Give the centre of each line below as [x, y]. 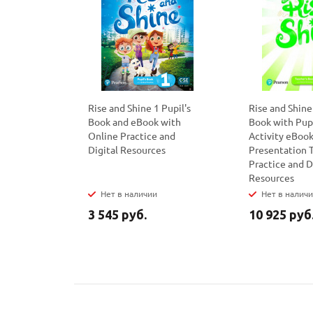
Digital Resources [127, 150]
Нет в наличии [129, 194]
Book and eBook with [134, 122]
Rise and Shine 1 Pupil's [139, 108]
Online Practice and [132, 136]
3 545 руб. [117, 214]
